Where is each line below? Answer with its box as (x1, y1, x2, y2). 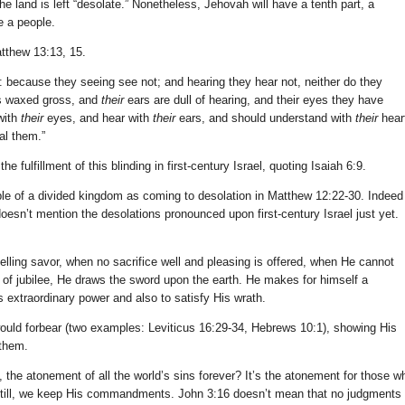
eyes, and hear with (43, 111, 153, 126)
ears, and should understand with (175, 111, 355, 126)
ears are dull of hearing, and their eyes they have (124, 93, 383, 108)
